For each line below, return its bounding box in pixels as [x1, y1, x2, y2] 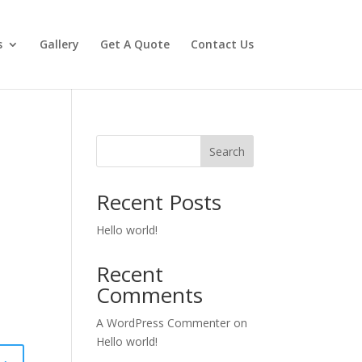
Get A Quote [99, 36, 170, 52]
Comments [96, 280, 204, 309]
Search [208, 143, 245, 159]
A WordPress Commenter [96, 315, 231, 330]
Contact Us [190, 36, 254, 52]
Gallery [39, 36, 79, 52]
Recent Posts [96, 187, 222, 217]
